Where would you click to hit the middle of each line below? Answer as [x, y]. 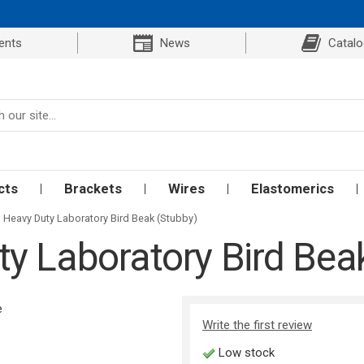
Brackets [93, 189]
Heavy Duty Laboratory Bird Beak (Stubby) [100, 218]
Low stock [245, 353]
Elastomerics [292, 189]
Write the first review [257, 325]
